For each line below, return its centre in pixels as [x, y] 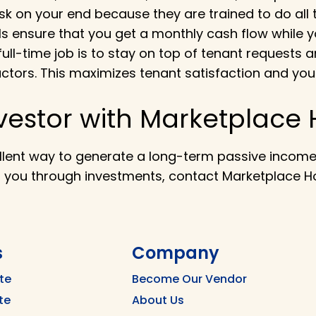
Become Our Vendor [189, 279]
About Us [158, 300]
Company [176, 253]
